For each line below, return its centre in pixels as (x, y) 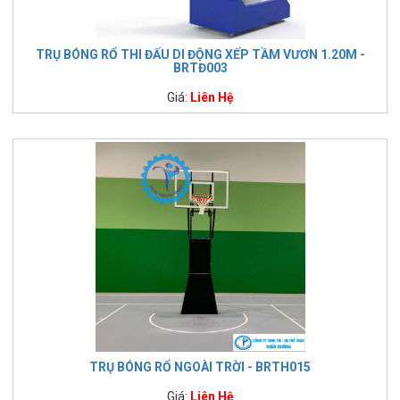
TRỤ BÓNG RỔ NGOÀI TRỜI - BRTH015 (200, 367)
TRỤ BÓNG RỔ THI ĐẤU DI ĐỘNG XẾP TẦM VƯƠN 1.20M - (200, 54)
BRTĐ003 (200, 67)
